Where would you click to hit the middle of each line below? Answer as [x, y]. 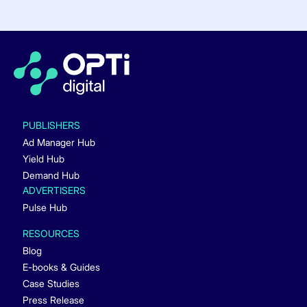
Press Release [53, 299]
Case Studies [51, 283]
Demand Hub [51, 175]
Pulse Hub [45, 207]
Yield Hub [43, 159]
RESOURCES [51, 233]
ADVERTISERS [54, 190]
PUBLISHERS [51, 125]
